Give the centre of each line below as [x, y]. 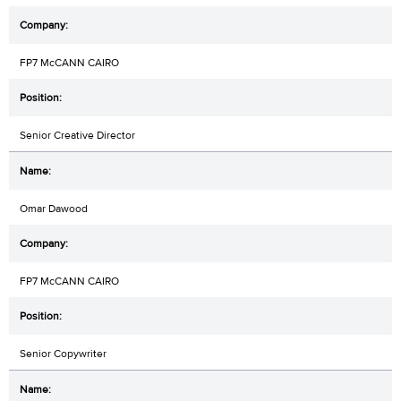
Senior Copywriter [63, 353]
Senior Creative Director [77, 135]
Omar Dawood [54, 208]
